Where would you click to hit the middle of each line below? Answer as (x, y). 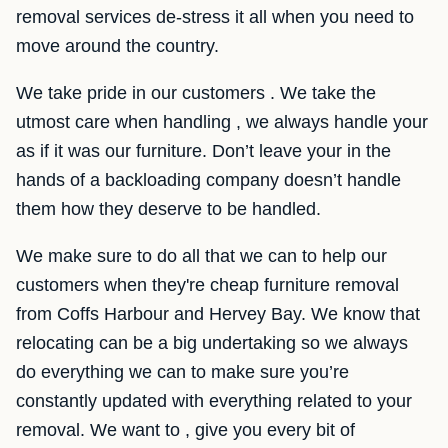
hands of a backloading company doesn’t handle (208, 180)
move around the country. (117, 46)
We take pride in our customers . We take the (196, 93)
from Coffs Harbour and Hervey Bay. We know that (218, 314)
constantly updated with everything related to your (214, 401)
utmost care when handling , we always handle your (222, 122)
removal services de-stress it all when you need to (215, 17)
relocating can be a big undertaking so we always (212, 343)
